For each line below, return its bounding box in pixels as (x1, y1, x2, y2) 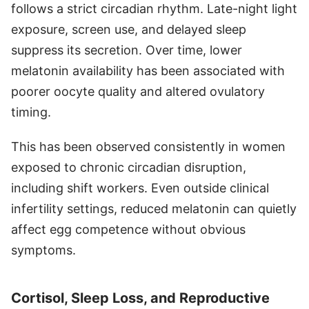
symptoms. (11, 242, 76, 257)
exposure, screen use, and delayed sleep (11, 21, 246, 37)
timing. (11, 104, 51, 119)
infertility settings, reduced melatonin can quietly (11, 201, 297, 216)
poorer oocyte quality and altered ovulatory (11, 83, 265, 99)
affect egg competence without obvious (11, 221, 246, 237)
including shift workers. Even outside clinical (11, 180, 269, 195)
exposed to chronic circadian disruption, (11, 159, 246, 175)
